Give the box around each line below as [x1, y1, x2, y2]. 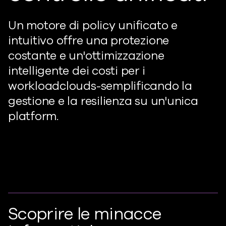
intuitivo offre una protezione [8, 32, 169, 48]
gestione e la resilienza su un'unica [8, 93, 198, 109]
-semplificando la [96, 78, 192, 94]
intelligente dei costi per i [8, 63, 145, 79]
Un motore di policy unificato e [8, 17, 178, 33]
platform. [8, 108, 59, 124]
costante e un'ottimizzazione [8, 47, 164, 64]
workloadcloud [8, 78, 91, 94]
